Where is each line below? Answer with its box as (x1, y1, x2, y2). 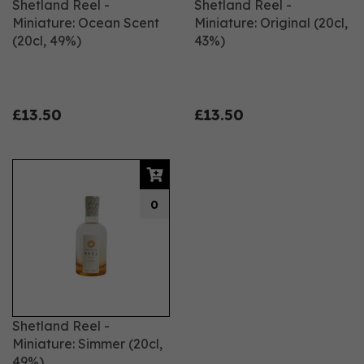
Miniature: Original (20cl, (194, 15, 348, 31)
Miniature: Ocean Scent (12, 15, 159, 31)
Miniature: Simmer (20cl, (12, 336, 162, 352)
